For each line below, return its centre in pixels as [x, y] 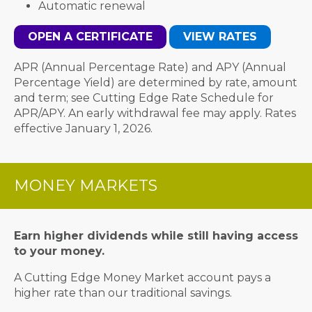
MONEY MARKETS [86, 186]
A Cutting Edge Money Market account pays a [142, 278]
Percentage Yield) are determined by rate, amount [156, 83]
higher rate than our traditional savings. [123, 293]
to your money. [59, 251]
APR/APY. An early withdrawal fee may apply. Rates [155, 113]
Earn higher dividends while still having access [156, 236]
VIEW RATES [220, 37]
